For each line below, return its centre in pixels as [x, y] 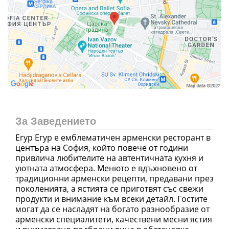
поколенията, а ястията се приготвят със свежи [109, 188]
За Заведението [56, 121]
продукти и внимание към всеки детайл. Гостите [111, 199]
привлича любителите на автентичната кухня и [109, 158]
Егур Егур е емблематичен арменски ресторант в [113, 137]
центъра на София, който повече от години [102, 147]
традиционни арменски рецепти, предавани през [114, 178]
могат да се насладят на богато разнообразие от [112, 209]
